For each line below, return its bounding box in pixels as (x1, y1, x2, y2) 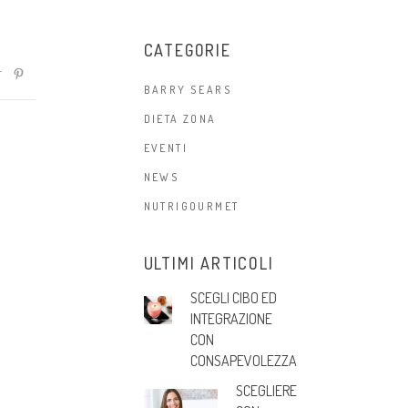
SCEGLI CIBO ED (189, 288, 277, 307)
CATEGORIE (143, 39, 231, 60)
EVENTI (143, 140, 188, 155)
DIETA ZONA (143, 111, 217, 126)
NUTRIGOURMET (143, 199, 240, 213)
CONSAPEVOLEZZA (189, 351, 297, 370)
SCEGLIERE (235, 381, 297, 400)
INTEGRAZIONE (189, 309, 272, 328)
